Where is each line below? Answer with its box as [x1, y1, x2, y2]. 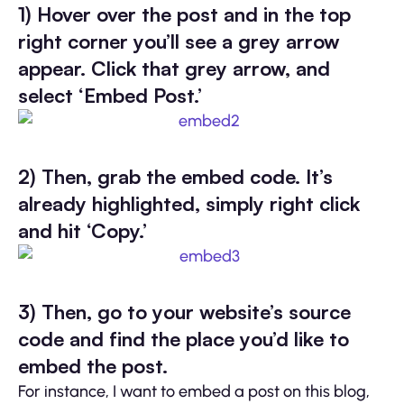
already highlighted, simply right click [18, 190, 360, 216]
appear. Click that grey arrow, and [18, 55, 330, 80]
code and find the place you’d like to [18, 326, 349, 351]
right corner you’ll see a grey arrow [18, 28, 340, 53]
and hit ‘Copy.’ [18, 217, 147, 243]
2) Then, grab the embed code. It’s [18, 163, 333, 188]
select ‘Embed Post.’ [18, 82, 202, 107]
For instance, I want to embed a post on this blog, [18, 381, 370, 401]
